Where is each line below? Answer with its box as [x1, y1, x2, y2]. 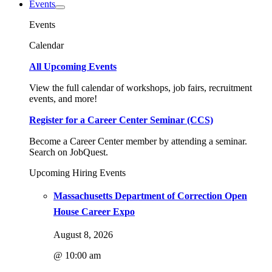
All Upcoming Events [29, 61, 117, 72]
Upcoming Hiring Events [29, 168, 126, 178]
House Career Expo [53, 206, 135, 217]
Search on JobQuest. [29, 147, 108, 157]
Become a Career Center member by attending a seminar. [29, 136, 247, 146]
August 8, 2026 [53, 229, 113, 240]
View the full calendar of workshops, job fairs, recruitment [29, 83, 252, 93]
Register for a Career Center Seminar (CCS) [29, 115, 213, 125]
